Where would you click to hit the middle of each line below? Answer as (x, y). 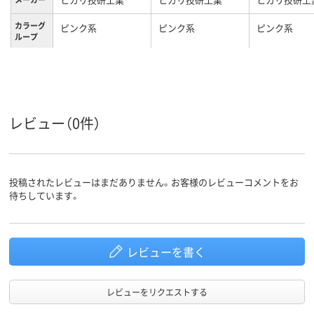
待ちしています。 (45, 195)
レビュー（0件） (55, 123)
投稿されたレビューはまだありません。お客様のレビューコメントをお (154, 182)
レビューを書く (166, 251)
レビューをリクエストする (157, 292)
